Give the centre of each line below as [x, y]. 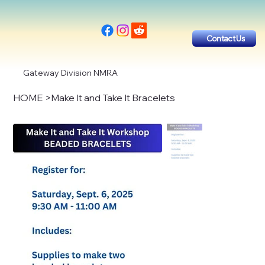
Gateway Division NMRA [71, 72]
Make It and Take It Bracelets [113, 97]
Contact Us [225, 38]
